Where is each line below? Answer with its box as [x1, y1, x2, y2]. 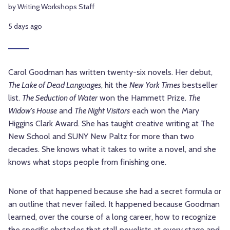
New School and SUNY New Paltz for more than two [8, 131, 194, 142]
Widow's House [8, 106, 57, 116]
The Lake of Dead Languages [8, 80, 101, 90]
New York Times [129, 80, 180, 90]
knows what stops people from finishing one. [8, 157, 166, 167]
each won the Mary [130, 106, 199, 116]
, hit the [101, 80, 129, 90]
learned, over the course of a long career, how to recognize [8, 212, 216, 222]
